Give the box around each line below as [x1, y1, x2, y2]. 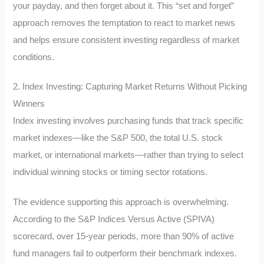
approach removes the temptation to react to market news [13, 18, 236, 28]
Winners [13, 99, 45, 109]
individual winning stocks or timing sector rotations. [13, 167, 208, 177]
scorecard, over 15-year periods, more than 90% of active [13, 232, 235, 242]
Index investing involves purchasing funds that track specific [13, 116, 244, 126]
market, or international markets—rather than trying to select [13, 150, 244, 160]
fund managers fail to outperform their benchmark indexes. [13, 249, 237, 259]
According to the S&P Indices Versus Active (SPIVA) [13, 214, 215, 225]
